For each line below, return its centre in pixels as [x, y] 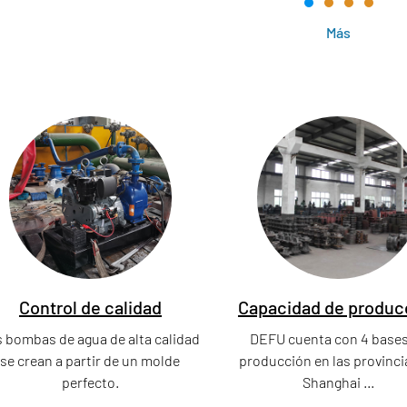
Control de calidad [90, 308]
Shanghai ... [338, 382]
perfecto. [90, 382]
